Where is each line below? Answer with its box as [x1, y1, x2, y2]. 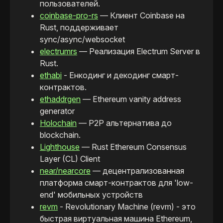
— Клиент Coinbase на [100, 10, 185, 21]
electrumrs [40, 46, 77, 57]
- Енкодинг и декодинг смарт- [62, 70, 179, 81]
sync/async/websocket [40, 34, 125, 45]
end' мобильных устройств [40, 190, 143, 200]
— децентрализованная [91, 166, 184, 176]
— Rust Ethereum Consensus [80, 142, 187, 152]
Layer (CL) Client [40, 154, 100, 164]
